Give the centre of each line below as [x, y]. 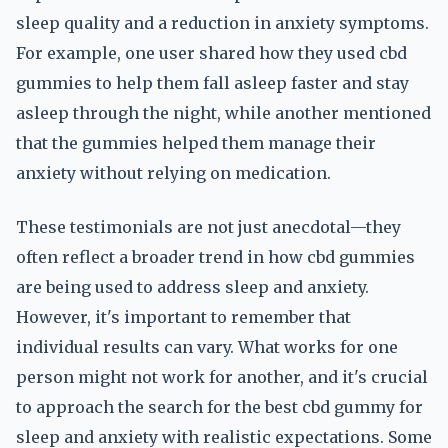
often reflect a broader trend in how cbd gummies [215, 257]
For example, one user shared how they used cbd [211, 53]
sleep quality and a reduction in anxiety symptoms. [222, 23]
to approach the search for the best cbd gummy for [219, 407]
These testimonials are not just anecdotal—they [208, 227]
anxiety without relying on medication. [173, 173]
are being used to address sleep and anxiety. [192, 287]
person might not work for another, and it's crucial [222, 377]
